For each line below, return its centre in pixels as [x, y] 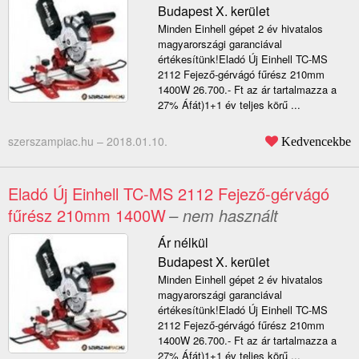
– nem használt [224, 216]
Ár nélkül [183, 243]
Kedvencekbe [316, 141]
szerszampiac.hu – [57, 141]
